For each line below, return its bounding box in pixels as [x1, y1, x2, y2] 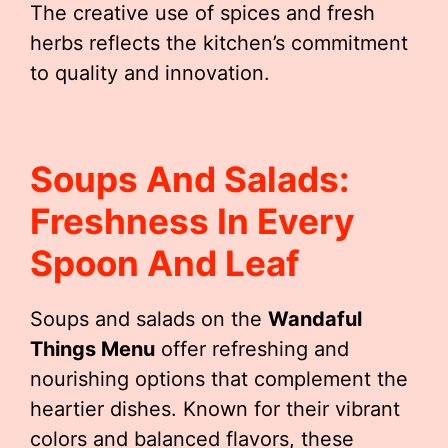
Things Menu [30, 337, 155, 361]
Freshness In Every [30, 200, 355, 242]
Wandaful [268, 307, 362, 331]
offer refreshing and [155, 337, 349, 361]
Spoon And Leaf [30, 242, 300, 284]
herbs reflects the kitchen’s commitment [30, 31, 408, 55]
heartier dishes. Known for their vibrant [30, 397, 400, 421]
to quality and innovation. [30, 61, 270, 85]
